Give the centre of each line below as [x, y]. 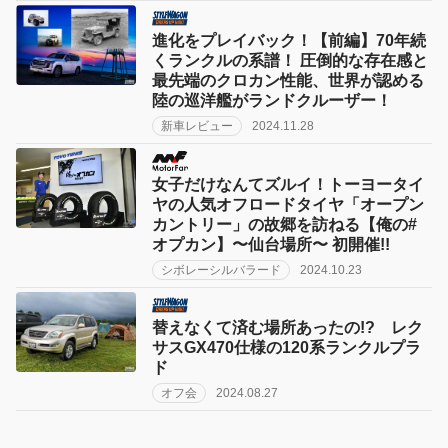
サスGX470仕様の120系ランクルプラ [286, 347]
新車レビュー [197, 126]
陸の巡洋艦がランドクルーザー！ [272, 101]
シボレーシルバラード [221, 269]
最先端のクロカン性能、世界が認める [288, 81]
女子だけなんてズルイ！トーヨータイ [288, 184]
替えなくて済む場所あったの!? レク [287, 327]
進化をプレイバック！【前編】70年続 [289, 41]
